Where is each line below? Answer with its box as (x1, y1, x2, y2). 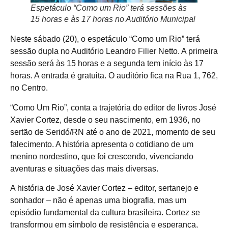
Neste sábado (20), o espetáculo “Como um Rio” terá (10, 35, 200, 44)
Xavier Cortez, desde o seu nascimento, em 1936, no (10, 115, 201, 124)
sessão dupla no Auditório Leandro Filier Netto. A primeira (10, 47, 218, 56)
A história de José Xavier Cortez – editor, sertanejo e (10, 183, 198, 192)
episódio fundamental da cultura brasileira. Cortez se (10, 208, 200, 217)
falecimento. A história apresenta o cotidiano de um (10, 139, 193, 149)
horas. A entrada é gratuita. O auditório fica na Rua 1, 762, (10, 71, 218, 80)
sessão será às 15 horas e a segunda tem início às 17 (10, 59, 204, 68)
